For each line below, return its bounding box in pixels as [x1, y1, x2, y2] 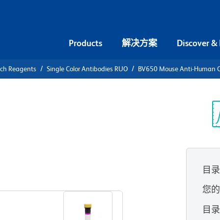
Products [69, 37, 102, 48]
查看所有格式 [75, 174, 118, 182]
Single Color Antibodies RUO [47, 65, 128, 73]
